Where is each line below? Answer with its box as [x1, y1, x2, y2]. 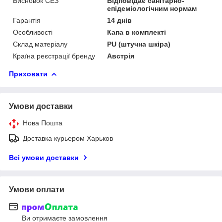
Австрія [107, 52, 135, 60]
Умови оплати [9, 185, 64, 194]
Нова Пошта [23, 118, 62, 127]
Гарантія [13, 16, 41, 24]
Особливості [13, 28, 53, 36]
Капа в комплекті [107, 28, 166, 36]
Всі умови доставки [9, 153, 79, 162]
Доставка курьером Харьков [23, 134, 113, 142]
